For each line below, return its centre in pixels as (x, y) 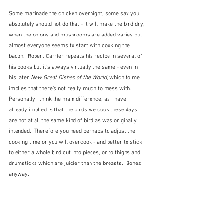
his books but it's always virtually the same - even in (74, 67)
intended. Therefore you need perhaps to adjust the (73, 132)
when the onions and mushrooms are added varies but (76, 35)
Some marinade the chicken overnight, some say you (75, 14)
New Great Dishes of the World (69, 78)
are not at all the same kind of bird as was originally (73, 121)
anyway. (20, 174)
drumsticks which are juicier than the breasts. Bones (76, 164)
